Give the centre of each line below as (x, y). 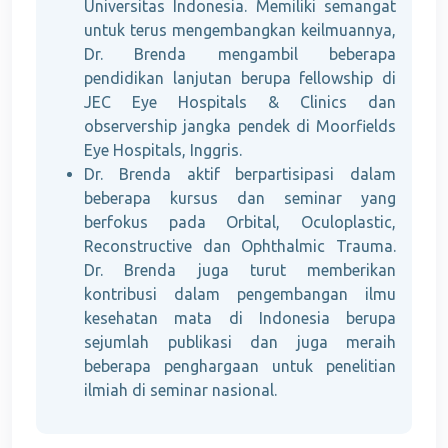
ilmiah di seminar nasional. (180, 390)
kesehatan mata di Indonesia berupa (240, 318)
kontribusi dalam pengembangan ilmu (240, 294)
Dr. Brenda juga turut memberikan (240, 270)
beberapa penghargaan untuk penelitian (240, 366)
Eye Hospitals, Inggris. (163, 150)
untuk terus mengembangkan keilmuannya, (240, 30)
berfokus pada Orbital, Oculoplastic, (240, 222)
